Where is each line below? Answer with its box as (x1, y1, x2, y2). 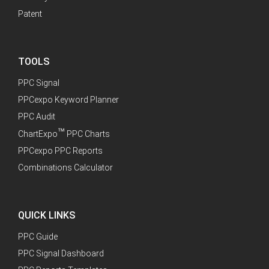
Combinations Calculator (18, 163, 113, 173)
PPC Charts (65, 129, 110, 139)
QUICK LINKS (18, 210, 75, 222)
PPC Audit (18, 112, 55, 122)
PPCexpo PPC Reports (18, 146, 103, 156)
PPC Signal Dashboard (18, 249, 104, 259)
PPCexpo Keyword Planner (18, 95, 119, 105)
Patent (18, 9, 42, 19)
